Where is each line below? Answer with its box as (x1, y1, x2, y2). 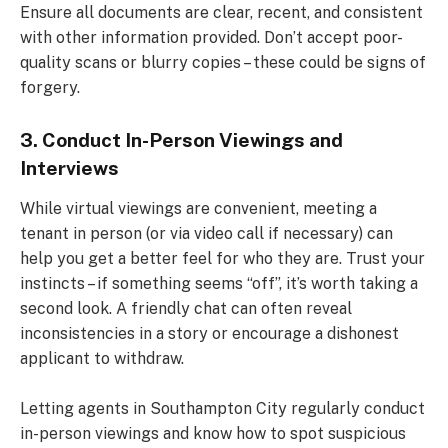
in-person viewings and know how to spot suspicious (20, 423, 406, 443)
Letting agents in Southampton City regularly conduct (20, 398, 425, 418)
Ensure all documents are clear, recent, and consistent (20, 2, 423, 22)
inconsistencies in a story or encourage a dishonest (20, 324, 399, 344)
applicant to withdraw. (20, 349, 184, 369)
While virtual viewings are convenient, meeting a (20, 199, 377, 219)
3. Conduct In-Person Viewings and (20, 128, 343, 151)
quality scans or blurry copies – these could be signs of (20, 52, 426, 72)
